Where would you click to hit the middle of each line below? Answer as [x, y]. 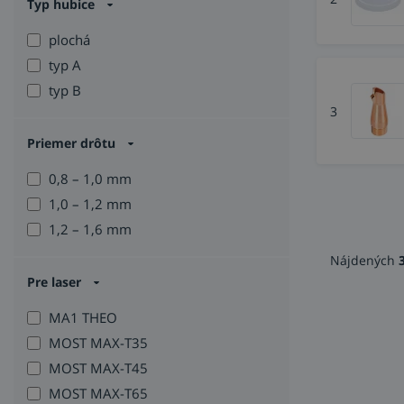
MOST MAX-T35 [98, 343]
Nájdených [364, 261]
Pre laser [54, 282]
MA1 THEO [83, 318]
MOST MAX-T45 [98, 368]
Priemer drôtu [71, 143]
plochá [69, 40]
